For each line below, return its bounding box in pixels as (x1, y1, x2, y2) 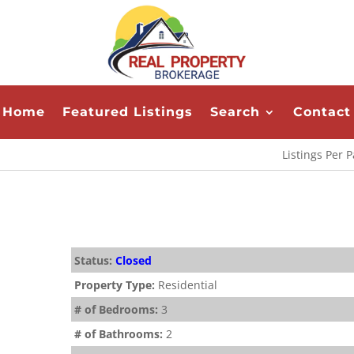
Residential (157, 277, 217, 293)
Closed (115, 253, 152, 269)
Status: (73, 253, 115, 269)
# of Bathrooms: (73, 326, 166, 342)
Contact (293, 104, 352, 119)
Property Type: (73, 277, 158, 293)
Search (210, 104, 261, 119)
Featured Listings (62, 104, 194, 119)
